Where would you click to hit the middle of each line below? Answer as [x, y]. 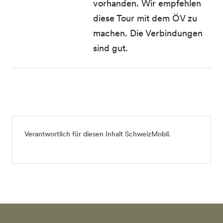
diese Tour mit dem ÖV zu [145, 18]
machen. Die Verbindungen [148, 33]
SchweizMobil [147, 134]
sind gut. [111, 48]
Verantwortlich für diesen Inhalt [75, 134]
